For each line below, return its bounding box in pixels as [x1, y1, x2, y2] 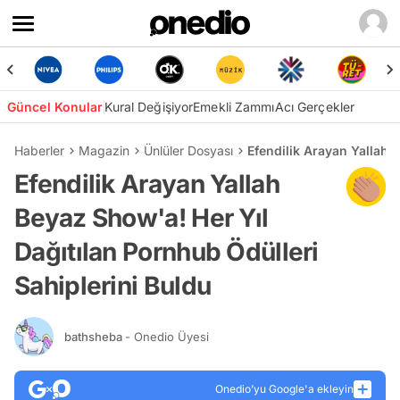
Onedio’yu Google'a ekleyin [215, 382, 354, 396]
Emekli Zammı [193, 99, 275, 114]
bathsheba [64, 329, 125, 344]
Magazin [79, 143, 129, 158]
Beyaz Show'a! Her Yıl [14, 203, 269, 233]
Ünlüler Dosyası [144, 143, 233, 158]
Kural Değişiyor [104, 99, 194, 114]
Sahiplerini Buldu [14, 271, 212, 301]
